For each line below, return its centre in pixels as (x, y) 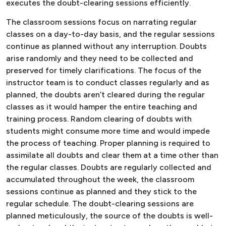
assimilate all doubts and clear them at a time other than (112, 155)
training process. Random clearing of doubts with (99, 119)
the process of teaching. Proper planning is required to (108, 143)
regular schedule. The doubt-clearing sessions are (100, 204)
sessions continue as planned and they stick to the (101, 192)
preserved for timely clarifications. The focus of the (104, 71)
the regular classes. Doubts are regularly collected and (109, 167)
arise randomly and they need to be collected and (100, 59)
